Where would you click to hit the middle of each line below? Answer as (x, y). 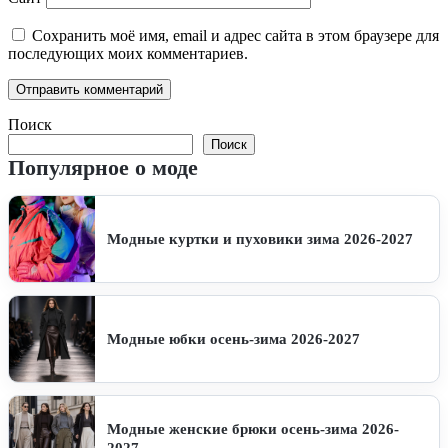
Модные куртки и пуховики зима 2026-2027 (260, 238)
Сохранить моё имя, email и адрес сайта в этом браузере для (235, 36)
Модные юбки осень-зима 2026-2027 (233, 338)
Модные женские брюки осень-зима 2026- (253, 429)
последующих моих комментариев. (128, 54)
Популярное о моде (103, 168)
